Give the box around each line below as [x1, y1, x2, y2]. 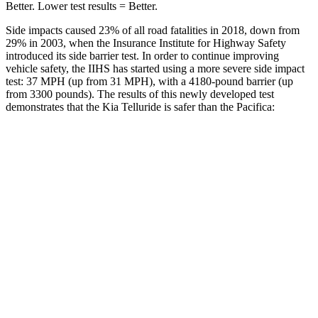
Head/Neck [64, 277, 106, 287]
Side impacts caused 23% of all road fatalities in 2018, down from [6, 23, 300, 36]
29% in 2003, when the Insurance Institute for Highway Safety [6, 36, 286, 49]
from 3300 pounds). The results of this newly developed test [6, 87, 274, 100]
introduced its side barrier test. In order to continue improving [6, 49, 279, 62]
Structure [67, 212, 103, 222]
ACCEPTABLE [216, 179, 275, 190]
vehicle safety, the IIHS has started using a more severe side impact [6, 62, 305, 75]
